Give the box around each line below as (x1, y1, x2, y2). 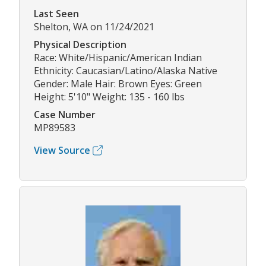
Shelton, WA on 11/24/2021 (34, 20, 154, 34)
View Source (34, 144, 90, 157)
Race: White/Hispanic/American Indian (34, 51, 202, 65)
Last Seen (34, 7, 79, 21)
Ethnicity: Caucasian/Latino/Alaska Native (34, 64, 217, 78)
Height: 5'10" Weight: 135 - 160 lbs (34, 90, 185, 104)
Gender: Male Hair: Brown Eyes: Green (34, 77, 202, 91)
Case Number (34, 108, 96, 122)
